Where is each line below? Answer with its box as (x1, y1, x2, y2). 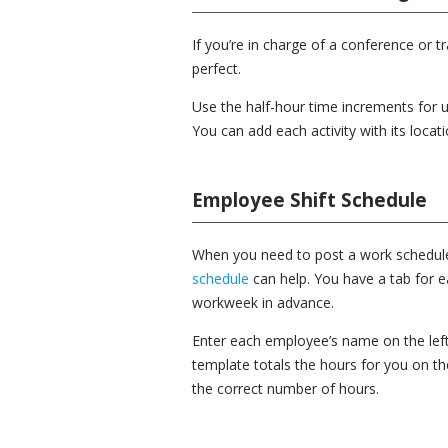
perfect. (192, 59, 241, 78)
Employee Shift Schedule (192, 187, 427, 212)
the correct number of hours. (192, 379, 379, 398)
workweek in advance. (192, 293, 334, 312)
